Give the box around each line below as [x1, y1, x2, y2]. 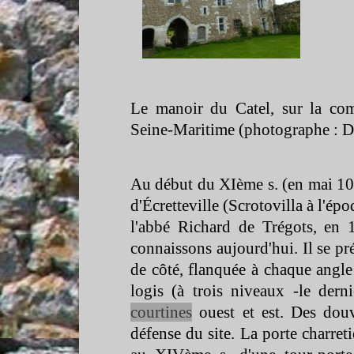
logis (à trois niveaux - [130, 281, 299, 300]
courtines [130, 303, 192, 322]
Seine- [130, 120, 173, 139]
